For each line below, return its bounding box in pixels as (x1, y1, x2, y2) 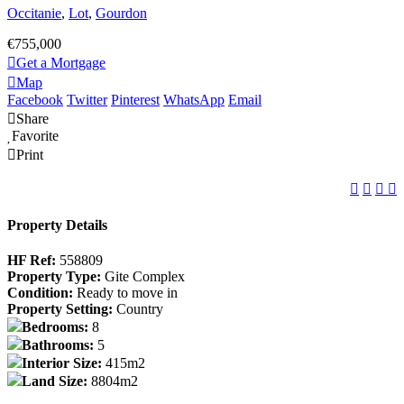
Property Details (7, 216, 107, 233)
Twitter (67, 91, 107, 107)
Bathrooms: (22, 337, 97, 353)
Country (116, 301, 163, 317)
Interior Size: (22, 355, 106, 372)
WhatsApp (163, 91, 225, 107)
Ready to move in (77, 285, 178, 301)
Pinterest (111, 91, 160, 107)
